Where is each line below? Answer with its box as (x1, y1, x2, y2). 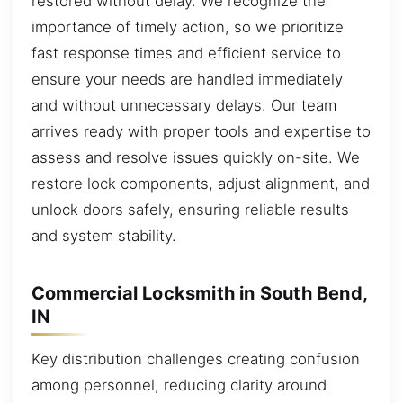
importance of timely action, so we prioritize (31, 18, 344, 37)
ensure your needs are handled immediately (31, 70, 343, 89)
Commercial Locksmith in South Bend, (31, 282, 368, 304)
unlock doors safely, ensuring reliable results (31, 201, 349, 219)
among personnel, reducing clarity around (31, 376, 327, 395)
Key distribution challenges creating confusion (31, 350, 360, 369)
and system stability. (31, 227, 176, 246)
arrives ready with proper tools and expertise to (31, 122, 371, 141)
